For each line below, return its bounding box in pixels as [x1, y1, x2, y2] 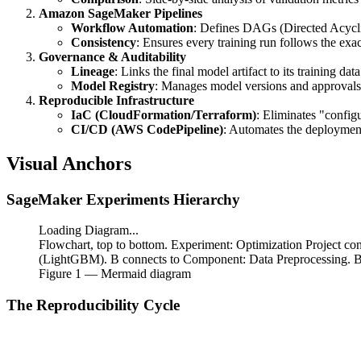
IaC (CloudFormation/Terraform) [71, 107, 256, 122]
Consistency [71, 35, 136, 49]
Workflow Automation [71, 20, 193, 35]
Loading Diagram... [39, 223, 139, 238]
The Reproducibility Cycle [6, 296, 180, 313]
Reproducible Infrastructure [39, 93, 194, 107]
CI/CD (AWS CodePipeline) [71, 122, 223, 136]
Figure [39, 267, 75, 281]
